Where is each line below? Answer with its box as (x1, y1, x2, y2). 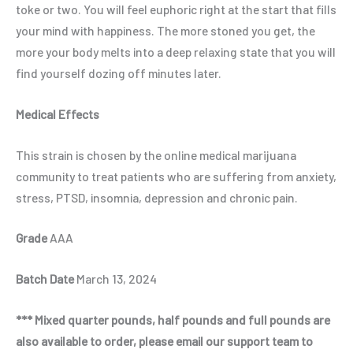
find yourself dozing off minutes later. (16, 65, 221, 81)
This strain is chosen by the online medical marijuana (16, 147, 296, 162)
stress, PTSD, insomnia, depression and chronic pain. (16, 189, 298, 205)
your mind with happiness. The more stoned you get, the (16, 23, 315, 39)
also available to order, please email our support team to (16, 333, 313, 349)
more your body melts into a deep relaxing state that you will (16, 44, 336, 60)
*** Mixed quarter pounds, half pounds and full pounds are (16, 312, 330, 328)
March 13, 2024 (74, 271, 157, 287)
